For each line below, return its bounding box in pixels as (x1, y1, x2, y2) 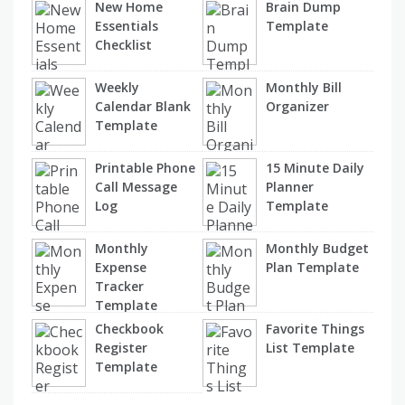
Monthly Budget (266, 239, 369, 257)
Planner (266, 177, 314, 195)
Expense (95, 258, 146, 276)
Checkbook (95, 319, 164, 337)
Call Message (95, 177, 177, 195)
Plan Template (266, 258, 359, 276)
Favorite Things (266, 319, 364, 337)
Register (95, 338, 147, 356)
